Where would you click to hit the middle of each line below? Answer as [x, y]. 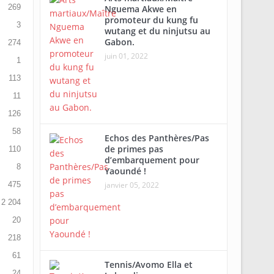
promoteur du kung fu [151, 20]
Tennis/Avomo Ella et [148, 265]
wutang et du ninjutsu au [157, 31]
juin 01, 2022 [126, 56]
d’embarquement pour [152, 160]
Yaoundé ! [125, 171]
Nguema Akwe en [140, 9]
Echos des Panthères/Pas [157, 138]
